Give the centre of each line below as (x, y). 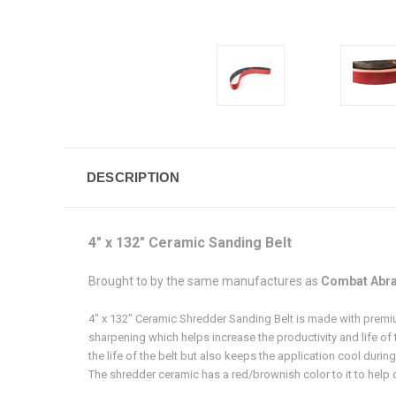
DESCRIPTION (133, 177)
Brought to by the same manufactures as (205, 281)
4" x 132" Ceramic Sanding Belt (192, 242)
